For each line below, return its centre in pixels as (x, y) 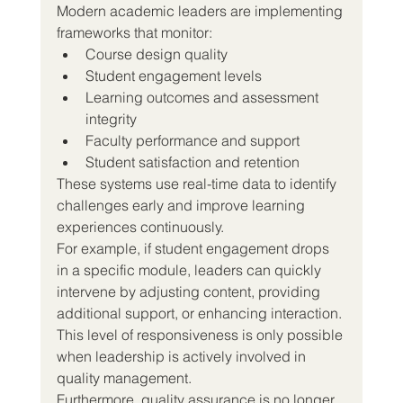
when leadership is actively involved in (183, 356)
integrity (111, 118)
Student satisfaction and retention (192, 161)
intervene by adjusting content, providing (190, 291)
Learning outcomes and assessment (203, 97)
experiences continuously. (140, 226)
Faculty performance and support (192, 140)
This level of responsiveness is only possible (201, 334)
